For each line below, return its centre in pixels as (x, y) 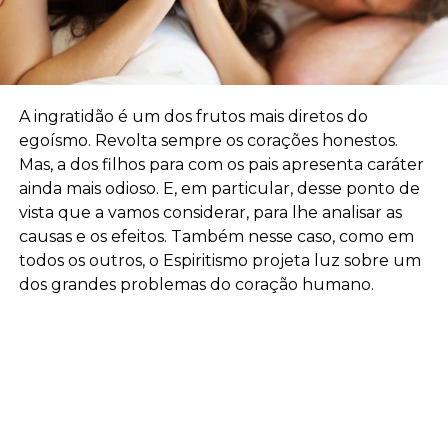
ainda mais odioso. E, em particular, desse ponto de (219, 188)
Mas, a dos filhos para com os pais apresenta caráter (221, 164)
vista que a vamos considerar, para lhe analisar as (210, 212)
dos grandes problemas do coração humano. (196, 284)
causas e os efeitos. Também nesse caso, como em (216, 236)
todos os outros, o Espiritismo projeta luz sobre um (219, 260)
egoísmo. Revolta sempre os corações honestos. (208, 140)
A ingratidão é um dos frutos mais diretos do (193, 116)
